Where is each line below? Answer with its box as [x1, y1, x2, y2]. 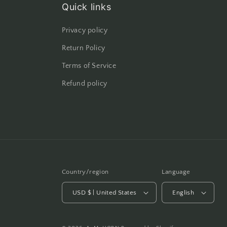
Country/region [62, 168, 109, 175]
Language [162, 168, 191, 175]
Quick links [62, 2, 111, 12]
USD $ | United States [87, 188, 137, 196]
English [172, 188, 195, 196]
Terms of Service [62, 62, 117, 70]
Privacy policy [62, 26, 108, 34]
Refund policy [62, 80, 107, 88]
